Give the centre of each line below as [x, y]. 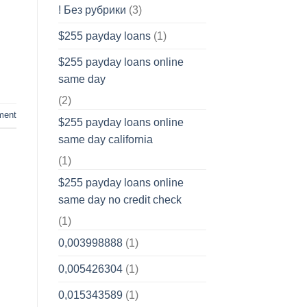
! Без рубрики [92, 10]
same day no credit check [120, 200]
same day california [105, 140]
